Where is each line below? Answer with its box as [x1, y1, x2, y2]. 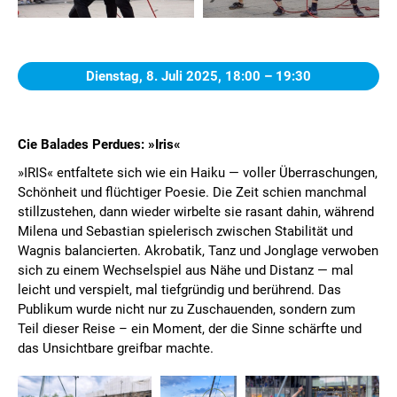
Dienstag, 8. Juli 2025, [86, 67, 225, 84]
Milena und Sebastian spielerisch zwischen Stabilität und [18, 222, 353, 239]
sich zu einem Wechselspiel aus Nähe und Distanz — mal [18, 261, 354, 278]
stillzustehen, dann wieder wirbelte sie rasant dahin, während [18, 203, 374, 220]
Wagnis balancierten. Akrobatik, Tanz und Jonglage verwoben [18, 242, 378, 259]
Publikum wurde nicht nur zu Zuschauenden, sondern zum [18, 300, 355, 317]
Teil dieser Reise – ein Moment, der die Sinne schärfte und [18, 320, 362, 337]
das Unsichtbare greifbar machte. [18, 339, 214, 356]
